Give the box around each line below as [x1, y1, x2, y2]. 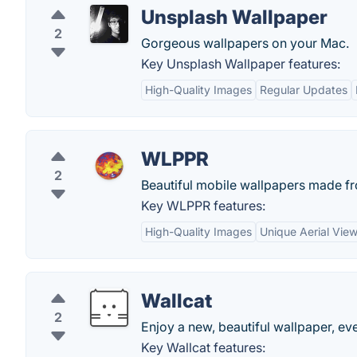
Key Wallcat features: [141, 339, 265, 355]
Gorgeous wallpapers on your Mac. [141, 35, 349, 51]
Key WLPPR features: [141, 198, 265, 214]
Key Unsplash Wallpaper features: [141, 56, 340, 72]
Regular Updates [260, 83, 347, 96]
